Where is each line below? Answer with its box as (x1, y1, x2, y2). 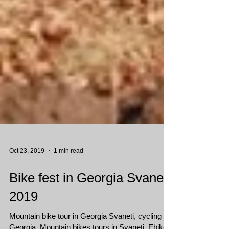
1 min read (54, 188, 83, 195)
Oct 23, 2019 (9, 188, 44, 195)
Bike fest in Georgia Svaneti (9, 211, 170, 226)
